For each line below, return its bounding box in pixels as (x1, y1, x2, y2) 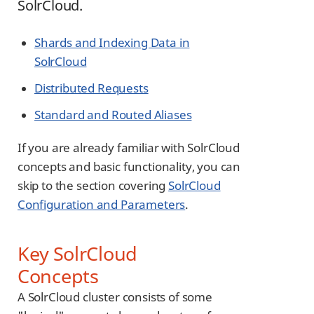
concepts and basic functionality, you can (18, 158, 241, 175)
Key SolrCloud (18, 240, 138, 266)
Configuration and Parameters (18, 196, 186, 212)
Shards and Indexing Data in (34, 34, 190, 51)
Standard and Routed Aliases (34, 106, 192, 123)
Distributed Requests (34, 80, 149, 96)
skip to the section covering (18, 177, 169, 193)
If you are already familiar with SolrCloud (18, 139, 240, 156)
